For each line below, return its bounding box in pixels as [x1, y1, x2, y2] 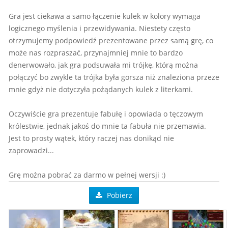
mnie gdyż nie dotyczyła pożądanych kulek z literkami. [9, 84, 193, 94]
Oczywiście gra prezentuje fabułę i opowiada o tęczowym [9, 109, 203, 119]
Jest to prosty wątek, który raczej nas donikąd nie [9, 133, 174, 143]
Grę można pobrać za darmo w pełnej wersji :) [9, 170, 165, 180]
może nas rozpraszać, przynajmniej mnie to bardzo [9, 48, 183, 58]
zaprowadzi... [9, 146, 54, 155]
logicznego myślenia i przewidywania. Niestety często [9, 23, 190, 33]
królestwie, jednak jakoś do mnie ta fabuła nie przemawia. [9, 121, 206, 131]
